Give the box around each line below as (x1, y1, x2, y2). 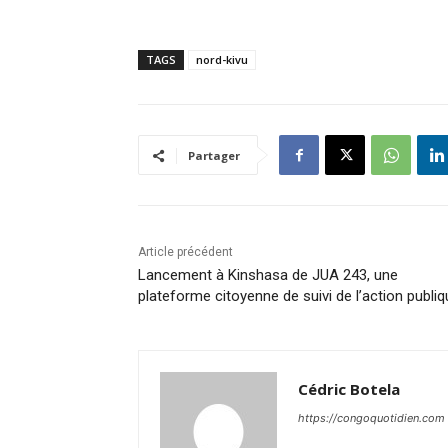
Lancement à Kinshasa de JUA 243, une (138, 265, 398, 284)
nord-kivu (196, 51, 248, 67)
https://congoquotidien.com (298, 410, 445, 425)
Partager (188, 147, 240, 163)
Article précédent (138, 244, 233, 259)
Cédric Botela (298, 378, 400, 399)
